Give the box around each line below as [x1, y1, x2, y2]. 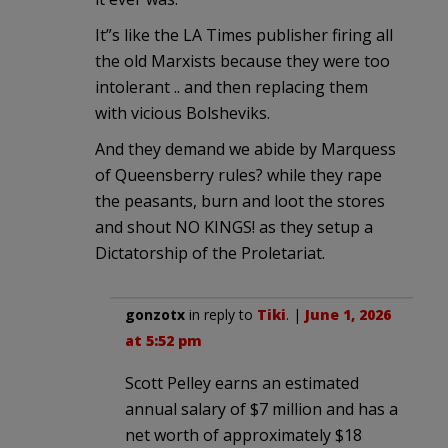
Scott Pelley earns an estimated [125, 371, 359, 394]
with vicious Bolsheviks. [95, 101, 270, 124]
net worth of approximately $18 [125, 423, 362, 446]
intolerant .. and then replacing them [95, 75, 368, 98]
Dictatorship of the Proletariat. [95, 241, 325, 264]
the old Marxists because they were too [95, 49, 390, 72]
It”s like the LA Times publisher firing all [95, 23, 393, 46]
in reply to [185, 304, 257, 324]
